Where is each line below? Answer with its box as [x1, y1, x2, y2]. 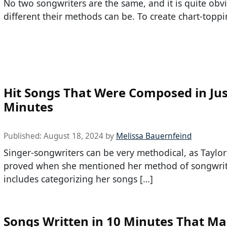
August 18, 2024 [44, 130, 103, 141]
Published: [4, 130, 44, 141]
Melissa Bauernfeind [116, 130, 192, 141]
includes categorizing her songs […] [4, 172, 153, 185]
